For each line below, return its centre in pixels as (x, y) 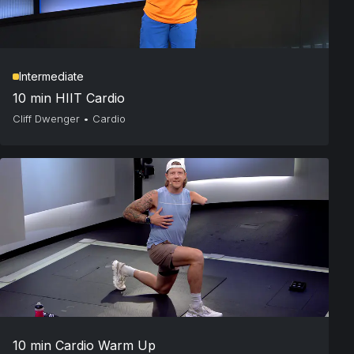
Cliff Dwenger (46, 119)
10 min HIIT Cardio (69, 98)
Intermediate (51, 77)
